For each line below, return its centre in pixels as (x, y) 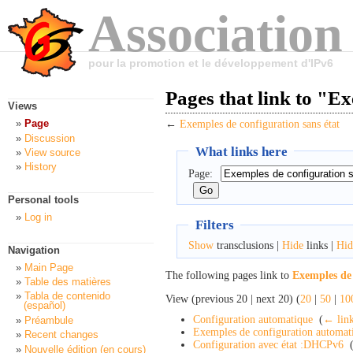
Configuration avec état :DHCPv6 (268, 344)
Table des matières (68, 282)
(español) (45, 306)
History (41, 167)
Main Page (49, 267)
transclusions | (247, 245)
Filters (214, 225)
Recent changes (61, 335)
